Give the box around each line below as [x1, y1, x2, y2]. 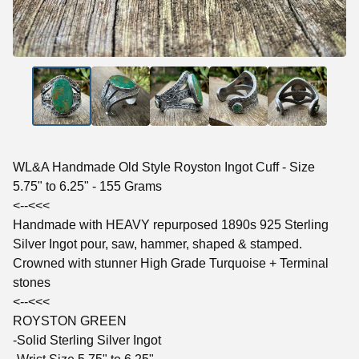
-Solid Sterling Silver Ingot [13, 333, 161, 347]
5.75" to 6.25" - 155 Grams [13, 179, 162, 193]
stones [13, 275, 50, 289]
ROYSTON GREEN [13, 313, 127, 328]
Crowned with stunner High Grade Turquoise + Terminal [13, 256, 329, 270]
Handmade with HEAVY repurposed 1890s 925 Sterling [13, 217, 329, 232]
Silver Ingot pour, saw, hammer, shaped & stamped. [13, 236, 302, 251]
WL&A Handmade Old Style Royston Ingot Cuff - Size [13, 159, 315, 174]
